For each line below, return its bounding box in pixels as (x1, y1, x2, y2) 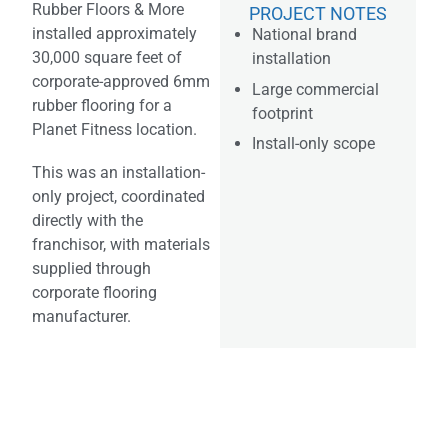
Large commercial (251, 79, 379, 99)
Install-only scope (251, 134, 375, 154)
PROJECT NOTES (249, 3, 388, 25)
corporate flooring (32, 282, 157, 302)
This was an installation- (32, 162, 205, 182)
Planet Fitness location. (32, 119, 197, 139)
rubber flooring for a (32, 95, 172, 115)
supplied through (32, 258, 151, 278)
